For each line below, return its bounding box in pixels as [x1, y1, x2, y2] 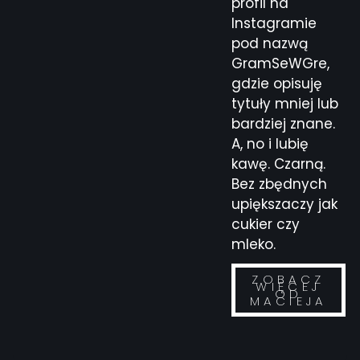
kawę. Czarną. [231, 153, 325, 174]
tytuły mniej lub [231, 93, 338, 113]
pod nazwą [231, 33, 308, 53]
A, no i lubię [231, 133, 309, 153]
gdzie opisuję [231, 73, 322, 93]
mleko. [231, 234, 276, 254]
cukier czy [231, 214, 300, 234]
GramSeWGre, [231, 53, 329, 73]
